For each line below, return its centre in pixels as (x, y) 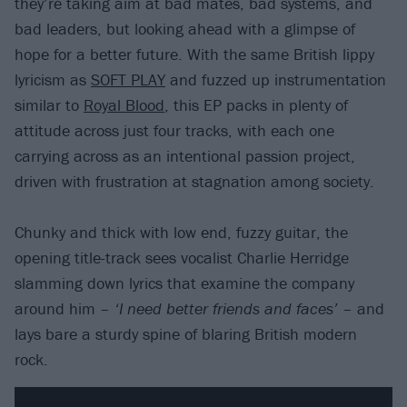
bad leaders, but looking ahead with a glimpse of (185, 28)
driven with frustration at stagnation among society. (194, 181)
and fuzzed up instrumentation (276, 79)
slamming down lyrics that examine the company (184, 283)
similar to (49, 104)
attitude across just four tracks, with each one (174, 130)
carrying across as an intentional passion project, (185, 155)
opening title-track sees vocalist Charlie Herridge (182, 258)
